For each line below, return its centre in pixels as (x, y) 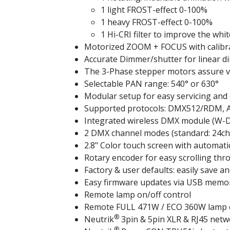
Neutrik (99, 219)
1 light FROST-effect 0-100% (154, 10)
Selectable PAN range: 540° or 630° (151, 84)
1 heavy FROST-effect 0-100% (157, 22)
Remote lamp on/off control (138, 195)
